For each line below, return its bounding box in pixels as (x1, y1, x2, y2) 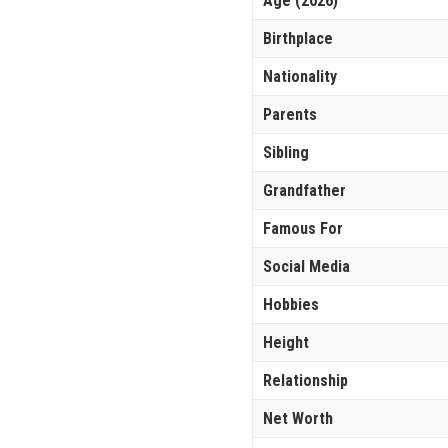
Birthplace (263, 28, 333, 48)
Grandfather (263, 180, 346, 200)
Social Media (263, 256, 350, 276)
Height (263, 332, 309, 352)
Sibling (263, 142, 309, 162)
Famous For (263, 218, 343, 238)
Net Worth (263, 408, 333, 428)
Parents (263, 104, 317, 124)
